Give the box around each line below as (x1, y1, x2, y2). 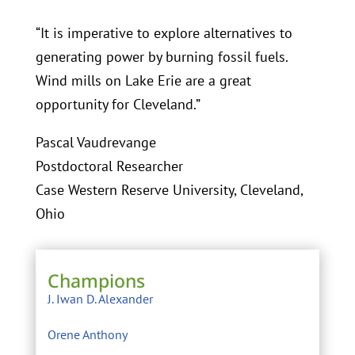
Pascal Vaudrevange (35, 133, 156, 152)
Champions (47, 268, 145, 294)
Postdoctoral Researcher (35, 157, 183, 176)
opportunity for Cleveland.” (35, 95, 200, 114)
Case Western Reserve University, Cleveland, (35, 181, 303, 200)
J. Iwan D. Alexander (47, 291, 153, 307)
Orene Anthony (47, 326, 128, 343)
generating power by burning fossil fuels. (35, 48, 288, 67)
